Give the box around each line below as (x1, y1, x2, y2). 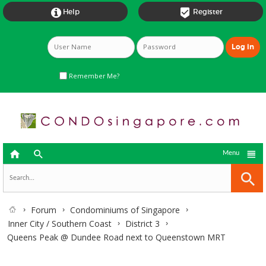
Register (192, 7, 223, 16)
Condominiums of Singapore (70, 204, 180, 216)
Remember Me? (67, 71, 119, 80)
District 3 (125, 218, 160, 229)
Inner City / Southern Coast (8, 218, 112, 229)
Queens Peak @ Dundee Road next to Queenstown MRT (7, 232, 226, 243)
